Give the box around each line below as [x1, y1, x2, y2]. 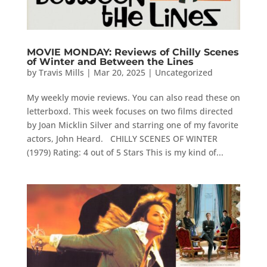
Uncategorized [154, 67, 213, 79]
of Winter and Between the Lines [26, 56, 194, 68]
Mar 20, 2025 [93, 67, 145, 79]
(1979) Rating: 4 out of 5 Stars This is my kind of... [26, 147, 223, 159]
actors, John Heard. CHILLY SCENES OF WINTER [26, 133, 218, 145]
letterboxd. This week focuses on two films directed [26, 105, 233, 117]
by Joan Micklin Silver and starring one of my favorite [26, 119, 238, 131]
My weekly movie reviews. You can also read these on [26, 92, 240, 104]
